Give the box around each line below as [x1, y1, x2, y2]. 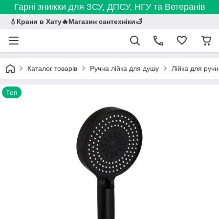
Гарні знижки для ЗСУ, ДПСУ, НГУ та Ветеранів [14, 2, 205, 12]
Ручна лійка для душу [90, 65, 159, 72]
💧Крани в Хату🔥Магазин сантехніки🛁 [10, 18, 142, 25]
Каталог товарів [27, 65, 77, 72]
